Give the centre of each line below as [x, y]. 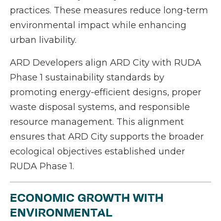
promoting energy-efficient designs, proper [106, 92]
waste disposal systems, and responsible [100, 107]
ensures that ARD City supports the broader [107, 137]
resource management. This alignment [97, 122]
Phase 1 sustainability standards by [87, 78]
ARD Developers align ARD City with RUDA [106, 63]
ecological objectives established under [97, 152]
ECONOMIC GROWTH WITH [87, 198]
